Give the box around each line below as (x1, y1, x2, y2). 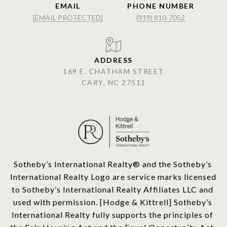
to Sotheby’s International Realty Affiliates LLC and (12, 184, 213, 194)
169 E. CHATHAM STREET (63, 66, 164, 75)
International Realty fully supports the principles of (12, 209, 213, 219)
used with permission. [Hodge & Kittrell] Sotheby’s (13, 197, 212, 207)
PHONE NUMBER (127, 2, 194, 11)
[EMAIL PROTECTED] (33, 13, 103, 22)
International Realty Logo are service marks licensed (10, 171, 216, 181)
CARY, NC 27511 (81, 78, 146, 87)
